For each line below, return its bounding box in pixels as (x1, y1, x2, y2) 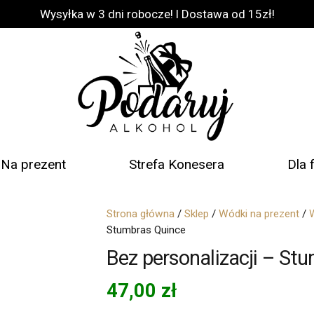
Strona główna (107, 207, 175, 220)
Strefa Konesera (128, 156, 224, 172)
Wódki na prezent (219, 207, 299, 220)
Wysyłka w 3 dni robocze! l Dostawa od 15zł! (39, 6, 275, 21)
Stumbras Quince (107, 224, 186, 236)
